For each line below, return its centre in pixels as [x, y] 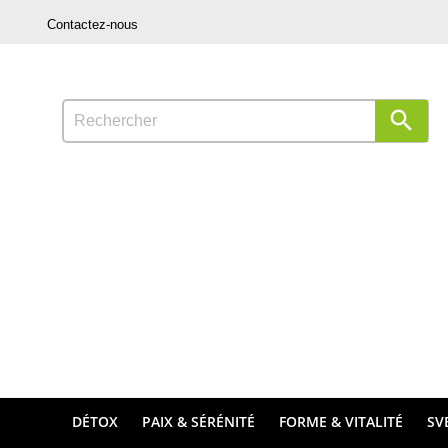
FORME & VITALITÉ [341, 421]
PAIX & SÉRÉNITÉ [198, 421]
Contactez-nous [92, 24]
